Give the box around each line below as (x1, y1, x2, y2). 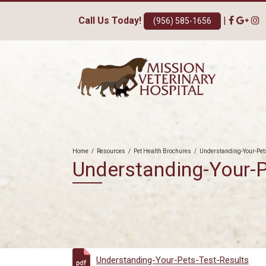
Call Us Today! (78, 15, 141, 26)
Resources (97, 148, 125, 154)
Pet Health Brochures (134, 148, 191, 154)
